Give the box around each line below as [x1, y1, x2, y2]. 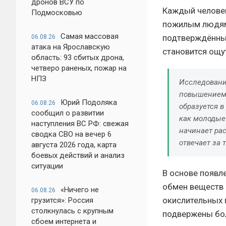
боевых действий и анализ [31, 151, 125, 160]
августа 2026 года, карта [31, 140, 117, 149]
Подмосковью [31, 8, 82, 17]
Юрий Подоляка [61, 98, 117, 107]
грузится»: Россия [31, 196, 93, 205]
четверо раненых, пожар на [31, 64, 127, 73]
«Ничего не [61, 185, 99, 194]
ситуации [31, 161, 63, 171]
